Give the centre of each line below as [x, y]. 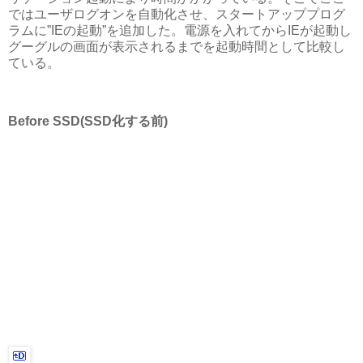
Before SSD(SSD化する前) [88, 121]
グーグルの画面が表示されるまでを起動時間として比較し [177, 47]
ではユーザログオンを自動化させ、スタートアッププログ [177, 15]
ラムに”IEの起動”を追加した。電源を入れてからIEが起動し [180, 31]
